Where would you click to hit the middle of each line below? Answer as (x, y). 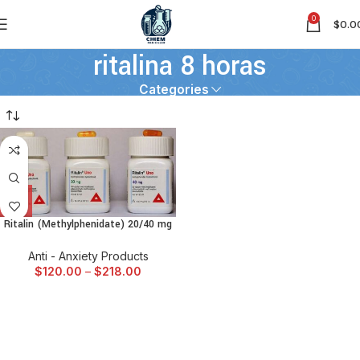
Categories (174, 90)
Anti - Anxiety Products (88, 256)
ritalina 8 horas (180, 66)
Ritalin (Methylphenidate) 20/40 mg (88, 224)
